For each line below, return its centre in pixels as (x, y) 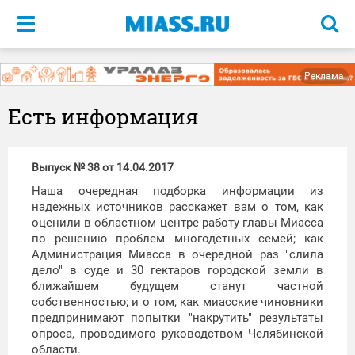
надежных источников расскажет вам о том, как (177, 207)
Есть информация (103, 117)
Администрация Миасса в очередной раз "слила (177, 255)
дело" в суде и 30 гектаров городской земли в (177, 271)
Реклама (324, 76)
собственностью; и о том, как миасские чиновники (177, 302)
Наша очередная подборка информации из (177, 191)
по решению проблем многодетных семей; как (177, 239)
